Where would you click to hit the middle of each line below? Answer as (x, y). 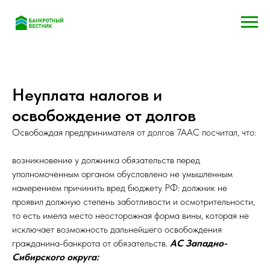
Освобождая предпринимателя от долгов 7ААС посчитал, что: (134, 132)
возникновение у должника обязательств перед (106, 160)
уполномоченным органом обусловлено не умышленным (122, 174)
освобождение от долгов (104, 115)
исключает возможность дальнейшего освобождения (117, 229)
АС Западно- (199, 243)
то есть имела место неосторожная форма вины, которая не (130, 215)
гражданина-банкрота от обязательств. (91, 243)
